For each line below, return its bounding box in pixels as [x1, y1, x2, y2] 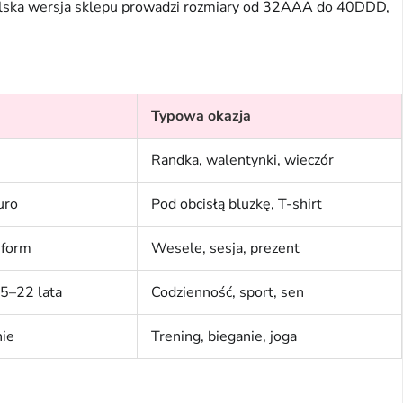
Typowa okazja [151, 106, 251, 127]
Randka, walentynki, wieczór [151, 150, 334, 171]
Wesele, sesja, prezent [151, 238, 300, 259]
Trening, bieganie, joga [151, 327, 297, 347]
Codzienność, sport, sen [151, 282, 304, 303]
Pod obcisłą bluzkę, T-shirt [151, 194, 322, 215]
